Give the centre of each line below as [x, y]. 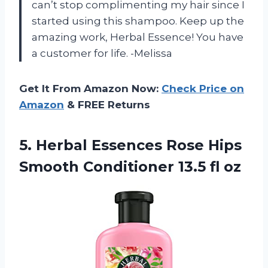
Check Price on [203, 88]
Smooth [51, 166]
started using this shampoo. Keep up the [138, 21]
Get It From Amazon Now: [90, 88]
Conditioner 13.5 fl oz [162, 166]
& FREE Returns [107, 104]
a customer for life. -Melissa [102, 53]
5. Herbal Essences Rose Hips [130, 145]
